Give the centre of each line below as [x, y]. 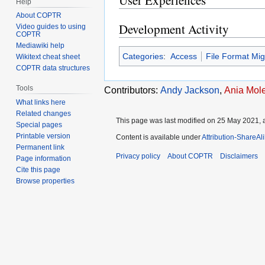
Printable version [43, 136]
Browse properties [46, 181]
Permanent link [41, 148]
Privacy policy [138, 156]
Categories [143, 56]
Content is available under [159, 137]
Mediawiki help [41, 46]
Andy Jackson [190, 90]
